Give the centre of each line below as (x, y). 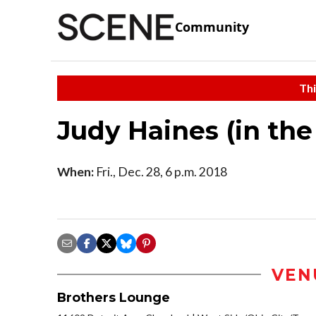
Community (212, 27)
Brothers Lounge (114, 297)
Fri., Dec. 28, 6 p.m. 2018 (160, 171)
